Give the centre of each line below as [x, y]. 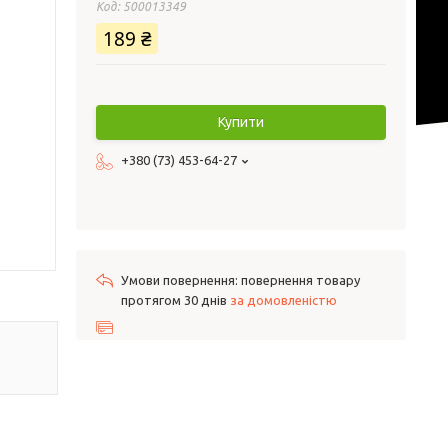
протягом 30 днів [175, 300]
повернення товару [300, 280]
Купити [241, 122]
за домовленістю [283, 300]
